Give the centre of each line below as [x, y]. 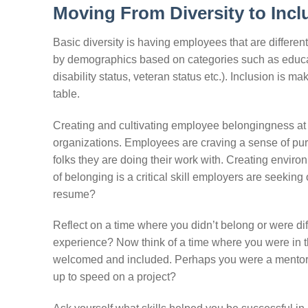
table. [66, 93]
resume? [74, 194]
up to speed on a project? [114, 277]
